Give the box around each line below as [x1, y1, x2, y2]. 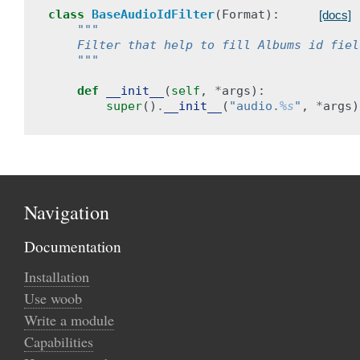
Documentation [24, 236, 121, 256]
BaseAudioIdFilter [92, 7, 215, 22]
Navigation [24, 199, 109, 225]
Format [222, 7, 265, 22]
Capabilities [24, 332, 93, 351]
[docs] [319, 8, 351, 22]
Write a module [24, 310, 114, 329]
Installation [24, 267, 89, 286]
